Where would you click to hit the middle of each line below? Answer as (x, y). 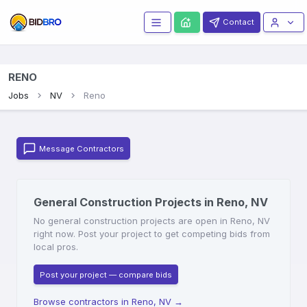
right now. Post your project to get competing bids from (152, 234)
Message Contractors (82, 148)
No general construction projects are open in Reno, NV (152, 221)
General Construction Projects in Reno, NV (151, 202)
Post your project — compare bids (106, 274)
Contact (238, 22)
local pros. (56, 247)
